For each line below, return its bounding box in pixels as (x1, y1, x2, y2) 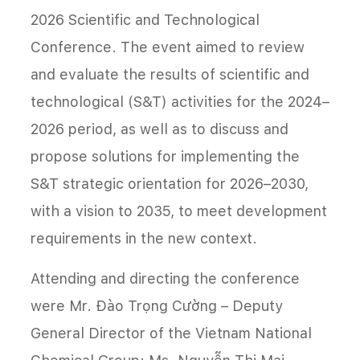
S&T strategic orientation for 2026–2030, (31, 174, 309, 192)
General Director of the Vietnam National (31, 324, 312, 342)
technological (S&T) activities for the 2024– (31, 92, 329, 110)
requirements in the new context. (31, 229, 257, 247)
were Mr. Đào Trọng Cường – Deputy (31, 297, 283, 314)
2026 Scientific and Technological (31, 10, 260, 28)
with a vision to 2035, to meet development (31, 202, 327, 219)
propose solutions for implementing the (31, 147, 300, 165)
